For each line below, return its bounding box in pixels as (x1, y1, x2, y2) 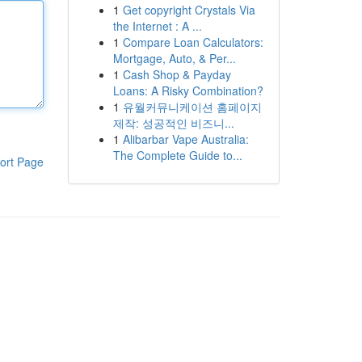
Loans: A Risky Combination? (112, 82, 263, 99)
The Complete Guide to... (112, 147, 242, 163)
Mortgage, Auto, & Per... (112, 50, 236, 66)
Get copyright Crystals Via (122, 2, 255, 18)
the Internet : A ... (112, 18, 202, 34)
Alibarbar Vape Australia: (122, 131, 249, 147)
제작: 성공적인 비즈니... (112, 115, 234, 131)
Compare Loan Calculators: (122, 34, 263, 50)
